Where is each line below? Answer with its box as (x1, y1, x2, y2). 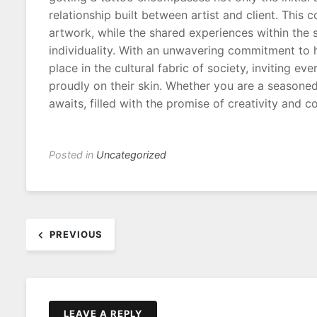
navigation (25, 236, 143, 263)
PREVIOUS (50, 229, 103, 240)
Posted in (49, 149, 96, 161)
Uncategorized (96, 149, 166, 161)
